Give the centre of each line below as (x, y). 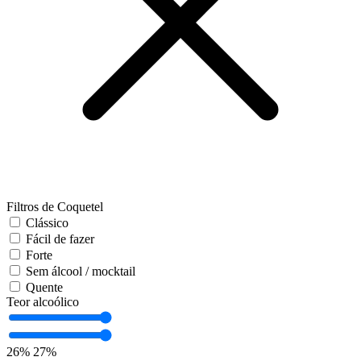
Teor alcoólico (43, 302)
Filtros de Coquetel (55, 207)
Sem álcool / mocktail (81, 272)
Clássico (47, 223)
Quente (44, 288)
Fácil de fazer (60, 239)
